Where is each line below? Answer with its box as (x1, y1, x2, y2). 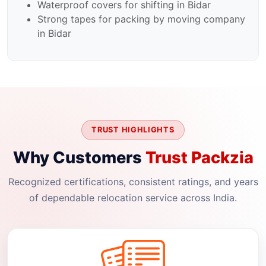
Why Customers (12, 147, 145, 167)
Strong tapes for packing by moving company (37, 13, 245, 26)
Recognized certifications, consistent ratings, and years (8, 175, 258, 188)
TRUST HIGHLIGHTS (91, 125, 175, 135)
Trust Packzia (145, 147, 254, 167)
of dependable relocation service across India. (29, 191, 237, 204)
